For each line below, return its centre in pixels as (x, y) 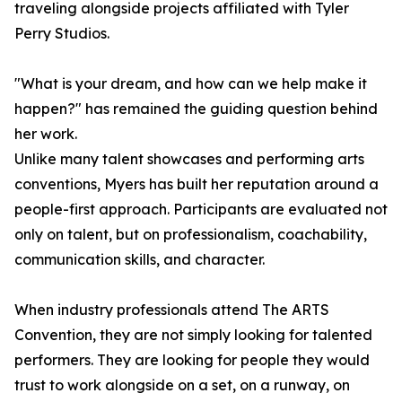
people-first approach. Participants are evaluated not (201, 210)
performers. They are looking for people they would (192, 360)
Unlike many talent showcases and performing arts (189, 159)
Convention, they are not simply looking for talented (193, 335)
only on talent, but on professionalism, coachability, (191, 235)
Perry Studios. (62, 34)
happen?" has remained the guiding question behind (196, 109)
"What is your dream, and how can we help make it (191, 84)
